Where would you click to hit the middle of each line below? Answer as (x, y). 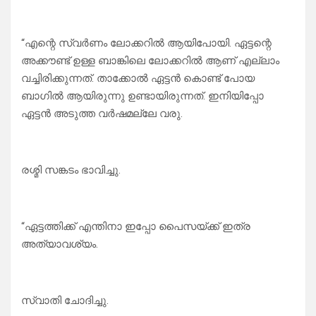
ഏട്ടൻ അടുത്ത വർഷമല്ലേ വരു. (102, 114)
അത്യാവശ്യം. (60, 244)
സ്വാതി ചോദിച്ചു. (65, 301)
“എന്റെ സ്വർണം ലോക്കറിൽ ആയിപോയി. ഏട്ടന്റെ (146, 43)
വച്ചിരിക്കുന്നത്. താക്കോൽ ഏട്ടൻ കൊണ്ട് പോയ (138, 79)
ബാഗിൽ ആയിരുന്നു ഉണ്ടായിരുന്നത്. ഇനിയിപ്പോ (142, 96)
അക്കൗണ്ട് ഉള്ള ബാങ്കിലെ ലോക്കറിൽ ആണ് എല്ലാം (150, 61)
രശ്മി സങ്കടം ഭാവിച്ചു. (71, 170)
